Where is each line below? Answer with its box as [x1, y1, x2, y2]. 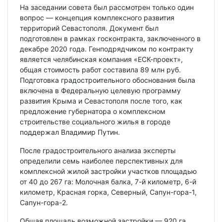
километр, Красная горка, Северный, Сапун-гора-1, [20, 187, 197, 196]
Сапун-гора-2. [20, 198, 68, 207]
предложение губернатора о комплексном [20, 107, 166, 115]
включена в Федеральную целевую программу [20, 86, 181, 95]
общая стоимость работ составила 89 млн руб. [20, 65, 181, 74]
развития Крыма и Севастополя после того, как [20, 96, 182, 105]
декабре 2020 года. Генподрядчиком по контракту [20, 44, 193, 53]
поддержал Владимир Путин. [20, 127, 120, 136]
